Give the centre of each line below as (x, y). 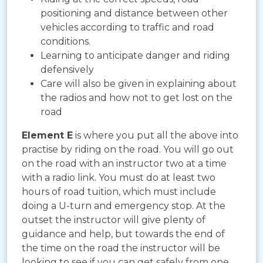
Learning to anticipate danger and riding (135, 56)
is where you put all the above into (156, 136)
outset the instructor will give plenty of (114, 220)
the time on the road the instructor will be (121, 248)
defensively (67, 70)
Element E (47, 136)
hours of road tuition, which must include (119, 192)
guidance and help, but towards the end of (123, 234)
